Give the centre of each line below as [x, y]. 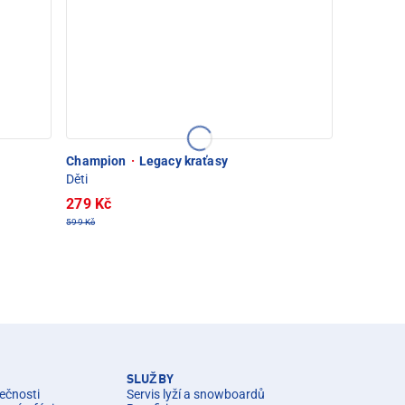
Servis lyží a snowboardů [196, 394]
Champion [98, 160]
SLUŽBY [150, 379]
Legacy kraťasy [182, 160]
